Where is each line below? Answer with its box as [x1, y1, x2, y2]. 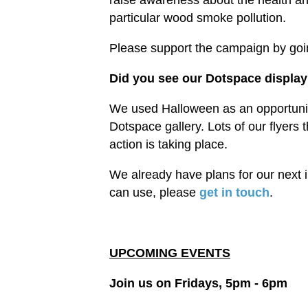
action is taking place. [109, 137, 228, 152]
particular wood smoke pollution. [109, 11, 293, 25]
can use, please [109, 186, 199, 200]
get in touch [199, 186, 269, 200]
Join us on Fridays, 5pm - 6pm [109, 276, 287, 291]
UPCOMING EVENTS [109, 246, 230, 261]
